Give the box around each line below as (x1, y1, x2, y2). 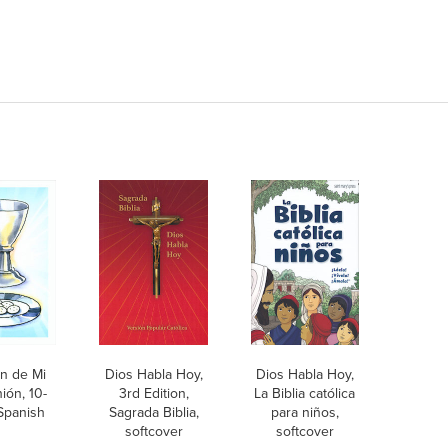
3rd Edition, (118, 383, 189, 404)
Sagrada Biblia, (108, 402, 199, 423)
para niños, (270, 402, 339, 423)
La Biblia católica (254, 383, 355, 404)
